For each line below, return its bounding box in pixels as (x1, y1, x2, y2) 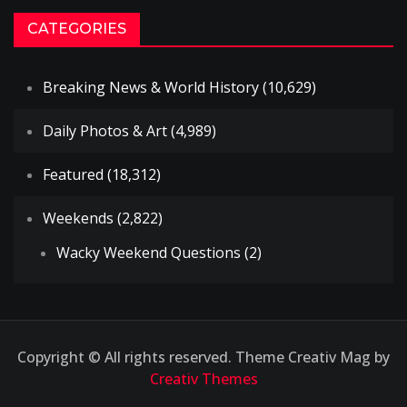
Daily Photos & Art (43, 121, 167, 142)
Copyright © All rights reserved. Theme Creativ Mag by (17, 347, 390, 368)
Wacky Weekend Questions (56, 243, 241, 263)
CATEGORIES (27, 20, 126, 38)
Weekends (43, 208, 114, 229)
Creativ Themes (149, 369, 258, 390)
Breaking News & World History (43, 77, 259, 98)
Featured (43, 164, 104, 185)
